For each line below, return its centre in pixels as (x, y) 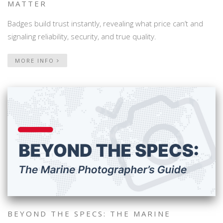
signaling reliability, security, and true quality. (82, 36)
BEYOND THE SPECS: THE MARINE (89, 214)
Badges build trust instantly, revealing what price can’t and (105, 23)
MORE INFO (36, 60)
